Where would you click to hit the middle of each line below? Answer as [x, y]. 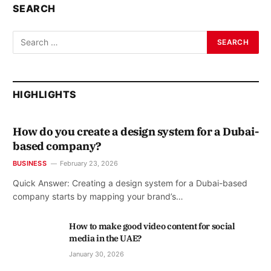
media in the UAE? [106, 238]
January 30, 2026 [96, 254]
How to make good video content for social [152, 226]
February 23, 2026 [89, 163]
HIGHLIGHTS [45, 94]
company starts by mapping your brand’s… [98, 196]
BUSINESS [30, 163]
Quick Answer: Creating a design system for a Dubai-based [130, 183]
